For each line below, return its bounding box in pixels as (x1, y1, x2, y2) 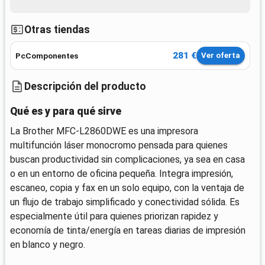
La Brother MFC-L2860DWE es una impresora (10, 125, 198, 137)
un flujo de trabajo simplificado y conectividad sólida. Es (10, 196, 240, 208)
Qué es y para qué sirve (10, 105, 121, 118)
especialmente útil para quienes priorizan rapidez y (10, 211, 218, 222)
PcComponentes (15, 51, 78, 61)
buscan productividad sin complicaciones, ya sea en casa (10, 154, 245, 166)
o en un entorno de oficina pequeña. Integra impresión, (10, 168, 233, 180)
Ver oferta (201, 51, 240, 60)
